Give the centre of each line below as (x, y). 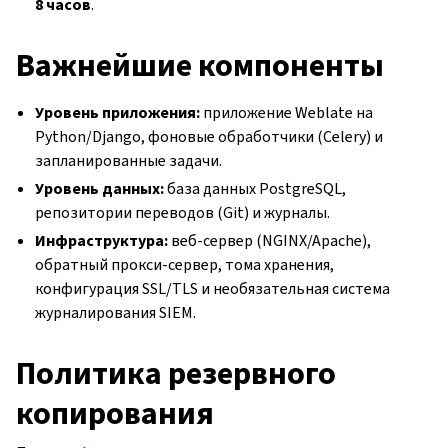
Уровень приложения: (118, 112)
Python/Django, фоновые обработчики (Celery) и (209, 136)
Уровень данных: (100, 188)
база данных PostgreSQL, (255, 188)
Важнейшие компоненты (200, 64)
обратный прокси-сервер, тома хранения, (185, 264)
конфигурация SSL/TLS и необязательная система (213, 288)
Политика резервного (176, 372)
